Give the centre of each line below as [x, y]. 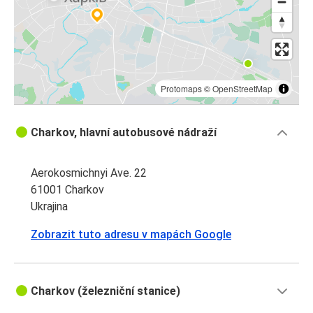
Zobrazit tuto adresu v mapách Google [131, 235]
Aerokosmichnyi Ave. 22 [89, 173]
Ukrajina [49, 207]
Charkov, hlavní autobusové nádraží [124, 133]
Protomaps [181, 89]
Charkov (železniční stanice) [105, 291]
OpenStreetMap [242, 89]
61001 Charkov [67, 190]
